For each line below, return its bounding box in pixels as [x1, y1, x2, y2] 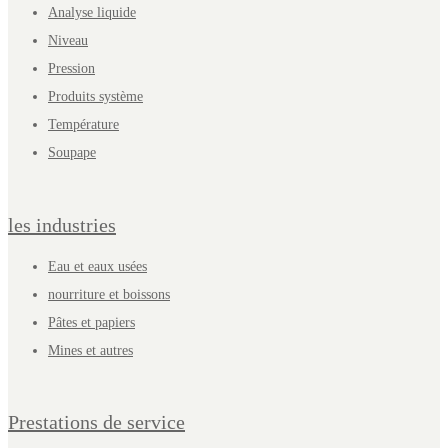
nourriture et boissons [48, 286, 170, 302]
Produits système [48, 89, 143, 105]
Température [48, 117, 119, 133]
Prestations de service [8, 411, 185, 434]
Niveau [48, 33, 88, 49]
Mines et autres [48, 342, 133, 358]
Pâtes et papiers [48, 314, 135, 330]
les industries [8, 213, 116, 236]
